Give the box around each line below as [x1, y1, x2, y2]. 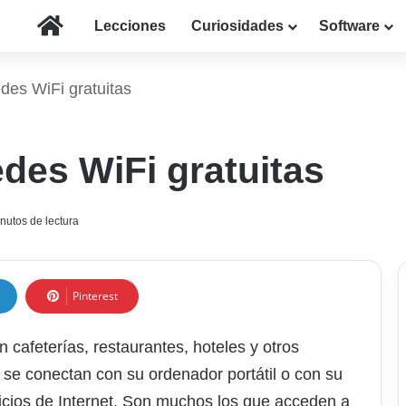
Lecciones [94, 18, 166, 34]
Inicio [63, 17, 100, 33]
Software [319, 18, 380, 34]
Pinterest [72, 288, 118, 304]
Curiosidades [191, 18, 284, 34]
